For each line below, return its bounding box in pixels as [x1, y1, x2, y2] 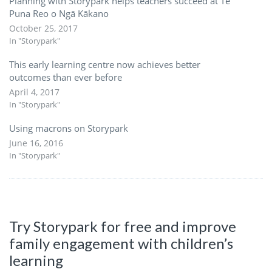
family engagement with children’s [9, 234, 233, 252]
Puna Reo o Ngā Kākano [9, 7, 109, 19]
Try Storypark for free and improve [9, 217, 236, 235]
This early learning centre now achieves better [9, 58, 200, 70]
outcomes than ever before [9, 70, 122, 83]
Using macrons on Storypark [9, 121, 128, 134]
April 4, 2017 [9, 86, 59, 98]
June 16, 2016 [9, 137, 63, 149]
